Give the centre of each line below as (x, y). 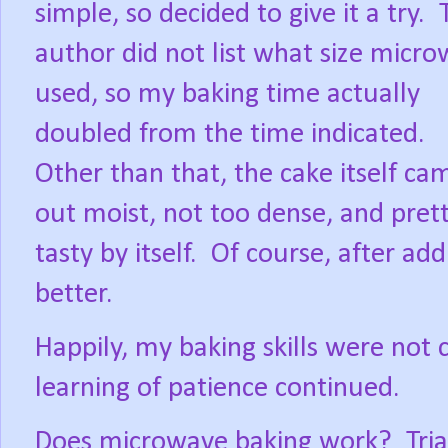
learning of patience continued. (217, 389)
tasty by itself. (116, 255)
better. (74, 295)
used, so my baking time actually (227, 95)
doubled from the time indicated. (230, 135)
